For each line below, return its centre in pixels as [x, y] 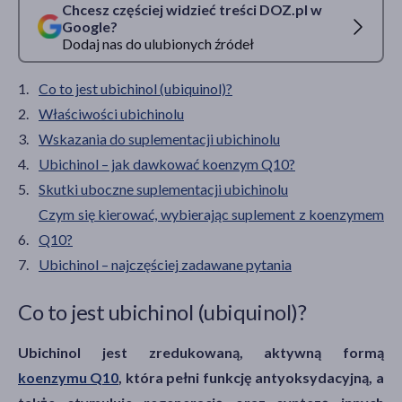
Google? [89, 27]
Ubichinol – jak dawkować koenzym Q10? [167, 163]
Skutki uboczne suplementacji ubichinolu [163, 188]
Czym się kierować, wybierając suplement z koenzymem [211, 214]
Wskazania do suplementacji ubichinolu [159, 138]
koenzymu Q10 [68, 377]
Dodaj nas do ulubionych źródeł [157, 44]
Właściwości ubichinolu [111, 113]
